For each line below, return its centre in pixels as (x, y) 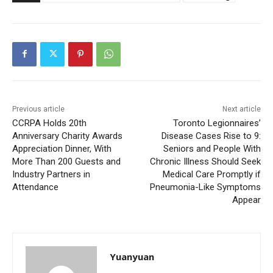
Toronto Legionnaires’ (217, 123)
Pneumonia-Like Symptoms (205, 187)
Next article (241, 109)
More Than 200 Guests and (66, 161)
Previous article (38, 109)
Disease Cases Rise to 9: (211, 136)
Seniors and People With (212, 148)
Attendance (35, 187)
